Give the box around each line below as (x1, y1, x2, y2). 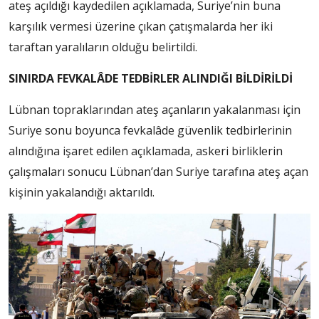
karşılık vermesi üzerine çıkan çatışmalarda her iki (9, 19, 273, 35)
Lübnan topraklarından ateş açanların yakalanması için (9, 102, 300, 118)
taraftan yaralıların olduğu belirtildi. (9, 39, 197, 56)
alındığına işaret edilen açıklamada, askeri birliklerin (9, 143, 283, 159)
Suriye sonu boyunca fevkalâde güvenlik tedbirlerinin (9, 122, 292, 139)
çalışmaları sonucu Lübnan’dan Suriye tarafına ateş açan (9, 164, 308, 180)
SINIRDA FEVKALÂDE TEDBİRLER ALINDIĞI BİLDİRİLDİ (9, 70, 293, 87)
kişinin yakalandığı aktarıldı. (9, 184, 155, 201)
